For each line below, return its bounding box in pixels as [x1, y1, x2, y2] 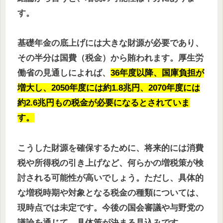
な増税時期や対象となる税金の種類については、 [17, 188, 204, 198]
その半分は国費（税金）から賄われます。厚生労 [17, 53, 204, 63]
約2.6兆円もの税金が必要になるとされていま [17, 98, 190, 108]
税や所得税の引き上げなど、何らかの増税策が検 [17, 158, 204, 168]
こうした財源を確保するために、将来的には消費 [17, 143, 204, 153]
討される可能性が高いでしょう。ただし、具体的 [17, 173, 204, 183]
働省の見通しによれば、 [17, 68, 111, 78]
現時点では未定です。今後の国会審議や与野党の [17, 203, 204, 213]
